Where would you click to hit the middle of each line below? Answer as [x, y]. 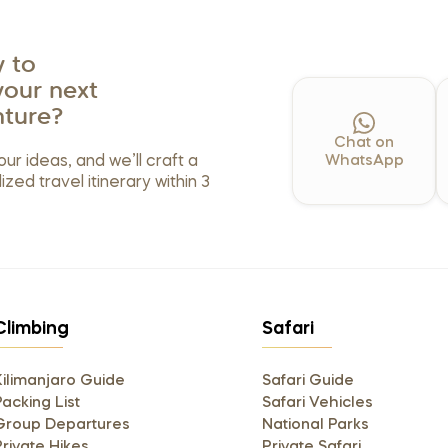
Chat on [364, 142]
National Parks [315, 425]
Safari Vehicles [317, 403]
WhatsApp [364, 160]
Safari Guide [307, 381]
